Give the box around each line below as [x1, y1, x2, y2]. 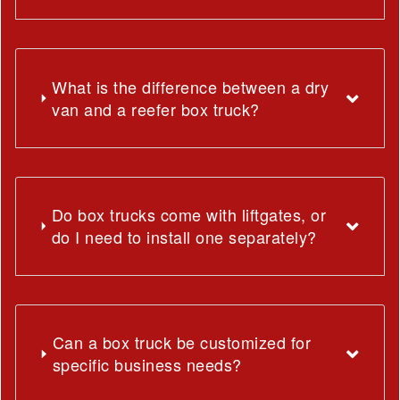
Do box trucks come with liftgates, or [51, 203, 327, 227]
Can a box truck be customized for [52, 330, 312, 354]
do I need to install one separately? [51, 225, 317, 249]
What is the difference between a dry [52, 75, 329, 99]
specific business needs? [52, 353, 242, 377]
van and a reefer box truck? [52, 97, 260, 121]
